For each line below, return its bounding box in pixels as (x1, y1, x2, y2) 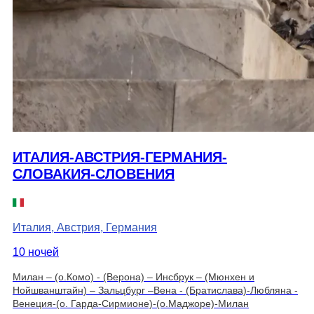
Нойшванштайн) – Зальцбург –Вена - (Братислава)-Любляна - (13, 285, 298, 296)
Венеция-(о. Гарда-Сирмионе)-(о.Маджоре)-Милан (13, 298, 249, 309)
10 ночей (13, 246, 59, 258)
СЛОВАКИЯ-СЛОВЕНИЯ (13, 166, 175, 182)
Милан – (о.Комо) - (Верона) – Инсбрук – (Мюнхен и (13, 271, 254, 282)
